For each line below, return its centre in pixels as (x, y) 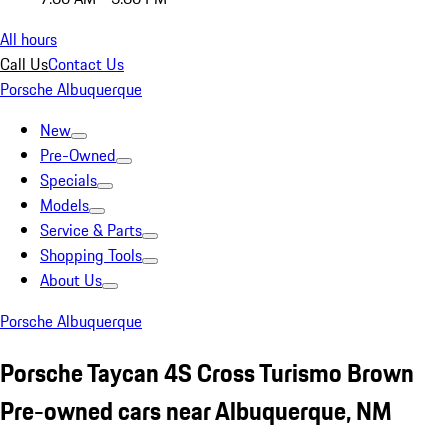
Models (64, 205)
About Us (71, 280)
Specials (68, 180)
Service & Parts (91, 230)
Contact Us (86, 64)
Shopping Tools (91, 255)
